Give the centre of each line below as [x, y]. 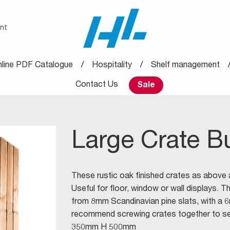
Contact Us [97, 85]
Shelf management [185, 66]
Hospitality [112, 66]
